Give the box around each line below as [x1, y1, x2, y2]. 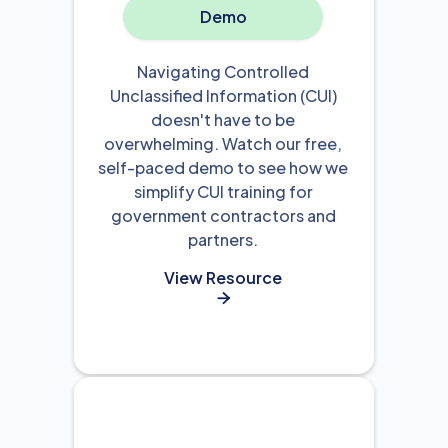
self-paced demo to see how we [98, 156, 348, 178]
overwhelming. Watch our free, [104, 132, 342, 154]
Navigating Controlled [137, 60, 309, 82]
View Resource [164, 266, 282, 288]
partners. [188, 228, 258, 250]
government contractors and [110, 204, 336, 226]
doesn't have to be [151, 108, 295, 130]
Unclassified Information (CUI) [109, 84, 337, 106]
